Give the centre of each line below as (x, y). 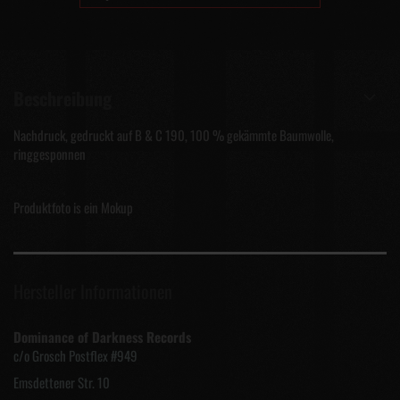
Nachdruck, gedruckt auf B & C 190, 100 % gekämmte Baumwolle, (174, 135)
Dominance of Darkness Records (102, 337)
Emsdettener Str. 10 (62, 382)
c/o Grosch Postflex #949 (75, 355)
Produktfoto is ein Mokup (73, 207)
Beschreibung (62, 98)
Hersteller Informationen (93, 291)
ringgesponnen (50, 154)
